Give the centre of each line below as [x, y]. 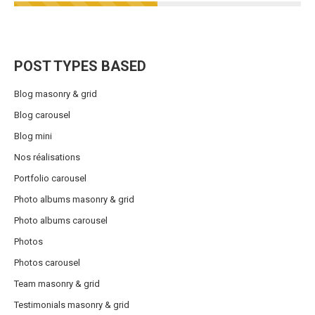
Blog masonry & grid [56, 94]
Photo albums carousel [61, 221]
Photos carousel [47, 263]
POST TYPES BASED [80, 66]
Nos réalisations [47, 157]
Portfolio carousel [50, 179]
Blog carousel [42, 115]
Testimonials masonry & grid [72, 305]
